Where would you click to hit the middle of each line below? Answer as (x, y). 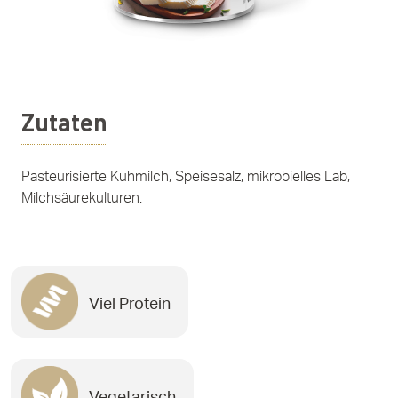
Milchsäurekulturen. (82, 199)
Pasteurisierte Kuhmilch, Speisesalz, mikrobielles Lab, (186, 177)
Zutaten (64, 122)
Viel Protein (130, 305)
